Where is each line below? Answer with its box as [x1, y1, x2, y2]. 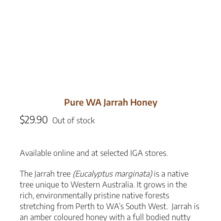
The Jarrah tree [20, 169, 73, 179]
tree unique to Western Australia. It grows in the [20, 180, 187, 190]
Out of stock [52, 115, 95, 126]
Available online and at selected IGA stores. [20, 148, 168, 158]
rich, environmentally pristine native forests [20, 190, 169, 201]
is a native [154, 169, 188, 179]
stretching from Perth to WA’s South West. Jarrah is [20, 201, 199, 212]
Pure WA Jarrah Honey [64, 96, 157, 108]
